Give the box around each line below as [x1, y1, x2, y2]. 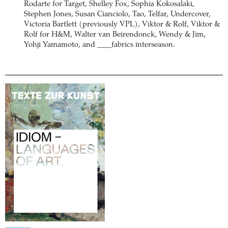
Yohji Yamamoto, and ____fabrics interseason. [24, 41, 175, 49]
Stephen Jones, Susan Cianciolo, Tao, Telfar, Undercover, [24, 10, 211, 18]
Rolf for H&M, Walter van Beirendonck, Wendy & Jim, [24, 31, 206, 39]
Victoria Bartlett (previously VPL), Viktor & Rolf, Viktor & [24, 20, 220, 28]
